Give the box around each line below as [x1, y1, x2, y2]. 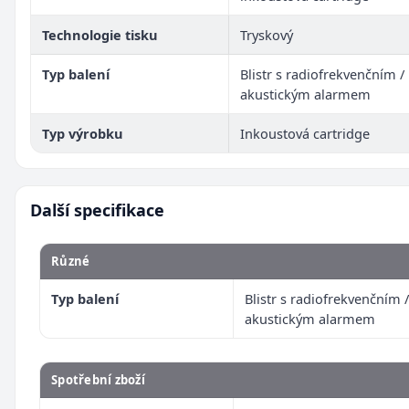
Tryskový [240, 25, 293, 44]
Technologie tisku [42, 25, 158, 44]
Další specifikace [30, 198, 164, 221]
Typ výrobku [42, 123, 123, 142]
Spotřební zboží [51, 371, 145, 388]
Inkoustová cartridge [240, 123, 370, 142]
